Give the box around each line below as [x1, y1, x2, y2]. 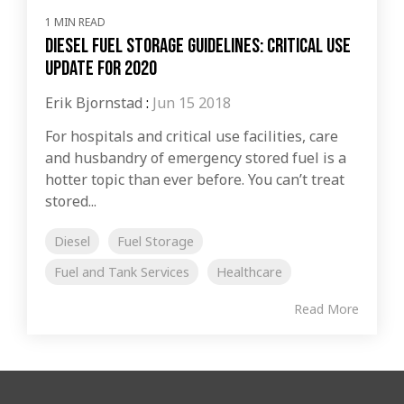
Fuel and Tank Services [54, 262, 189, 280]
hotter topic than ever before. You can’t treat [45, 169, 344, 189]
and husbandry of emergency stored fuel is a [45, 147, 346, 168]
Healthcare [216, 262, 282, 280]
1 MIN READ [45, 14, 106, 30]
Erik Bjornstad [45, 92, 142, 113]
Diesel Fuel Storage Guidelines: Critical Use [45, 32, 351, 59]
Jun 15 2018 [152, 92, 231, 113]
